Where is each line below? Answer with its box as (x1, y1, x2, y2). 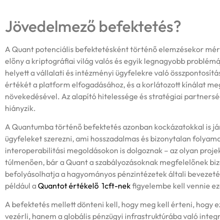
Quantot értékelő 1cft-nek (36, 180, 131, 191)
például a (5, 180, 36, 191)
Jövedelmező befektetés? (5, 16, 181, 36)
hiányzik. (5, 103, 36, 113)
